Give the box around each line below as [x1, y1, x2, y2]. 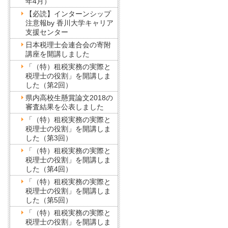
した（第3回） [25, 134, 72, 142]
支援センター [25, 28, 68, 36]
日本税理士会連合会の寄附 [25, 41, 111, 49]
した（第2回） [25, 81, 72, 89]
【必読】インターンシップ [25, 10, 111, 18]
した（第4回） [25, 165, 72, 173]
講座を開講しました [25, 50, 90, 58]
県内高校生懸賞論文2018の [25, 94, 113, 102]
